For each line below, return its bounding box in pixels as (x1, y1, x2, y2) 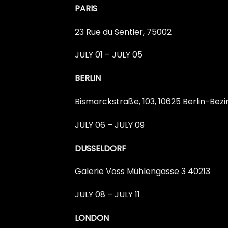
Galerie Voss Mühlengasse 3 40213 (75, 165, 210, 178)
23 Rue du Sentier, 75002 (75, 25, 172, 38)
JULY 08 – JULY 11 (75, 189, 140, 201)
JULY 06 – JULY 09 (75, 119, 145, 131)
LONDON (75, 212, 109, 224)
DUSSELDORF (75, 142, 126, 154)
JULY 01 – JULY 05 (75, 49, 142, 61)
